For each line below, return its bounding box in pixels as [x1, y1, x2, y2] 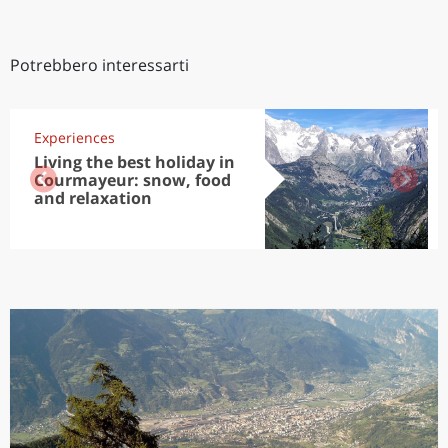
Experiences [34, 128, 115, 147]
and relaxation [34, 187, 152, 209]
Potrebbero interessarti [10, 54, 189, 76]
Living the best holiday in [34, 151, 235, 173]
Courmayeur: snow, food [34, 169, 231, 191]
